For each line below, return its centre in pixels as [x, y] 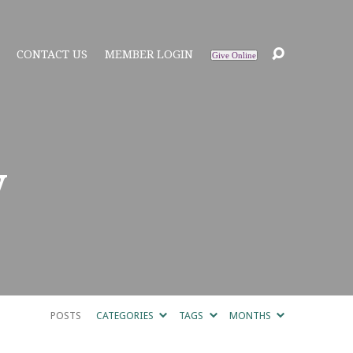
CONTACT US [52, 55]
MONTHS [251, 316]
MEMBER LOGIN [149, 55]
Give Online [234, 56]
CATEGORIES [126, 316]
